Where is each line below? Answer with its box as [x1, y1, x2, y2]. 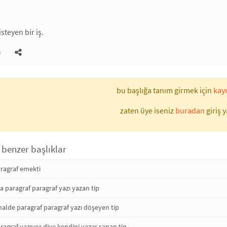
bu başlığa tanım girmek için [117, 85, 213, 95]
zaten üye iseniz [120, 105, 175, 116]
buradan [175, 105, 205, 116]
